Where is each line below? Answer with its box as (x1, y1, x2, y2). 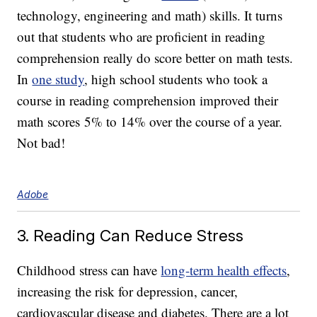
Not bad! (17, 134, 66, 152)
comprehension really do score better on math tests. (17, 49, 294, 67)
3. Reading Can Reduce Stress (17, 226, 244, 246)
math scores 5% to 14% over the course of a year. (17, 113, 283, 131)
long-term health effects (161, 261, 287, 279)
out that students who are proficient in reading (17, 28, 266, 46)
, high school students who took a (84, 70, 268, 88)
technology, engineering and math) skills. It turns (17, 6, 283, 25)
